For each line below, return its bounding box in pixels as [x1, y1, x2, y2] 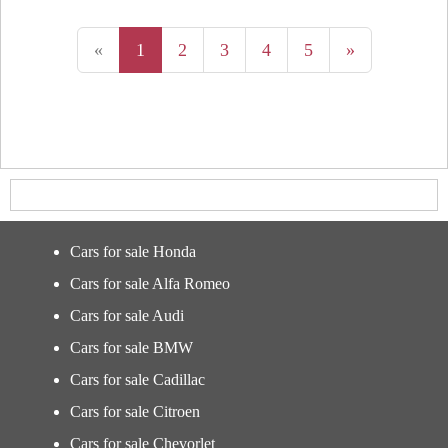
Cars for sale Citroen [70, 403, 200, 420]
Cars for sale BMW [70, 339, 193, 356]
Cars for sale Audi [70, 307, 184, 324]
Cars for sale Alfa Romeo [70, 275, 230, 292]
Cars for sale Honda [70, 243, 196, 260]
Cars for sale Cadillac [70, 371, 205, 388]
